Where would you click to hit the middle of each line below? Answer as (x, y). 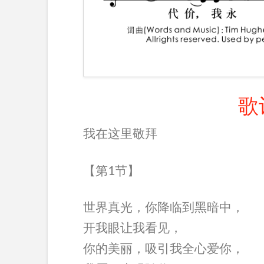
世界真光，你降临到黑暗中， (163, 207)
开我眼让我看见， (132, 227)
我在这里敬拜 (120, 133)
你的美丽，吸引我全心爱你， (163, 248)
